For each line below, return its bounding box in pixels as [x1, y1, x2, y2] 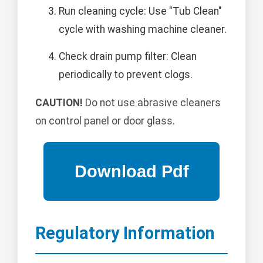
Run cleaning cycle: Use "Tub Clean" [59, 5, 222, 17]
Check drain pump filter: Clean [59, 50, 197, 62]
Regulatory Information [35, 223, 215, 244]
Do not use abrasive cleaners [83, 97, 221, 109]
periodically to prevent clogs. [59, 68, 193, 80]
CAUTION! [35, 97, 83, 109]
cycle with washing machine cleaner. [59, 23, 227, 35]
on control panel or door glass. [35, 115, 175, 127]
